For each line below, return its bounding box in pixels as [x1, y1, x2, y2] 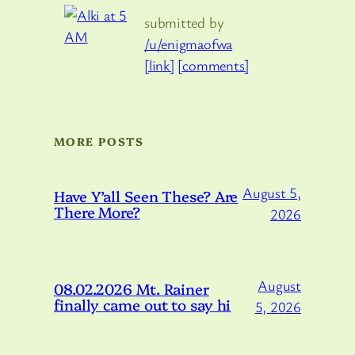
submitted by [144, 13, 224, 32]
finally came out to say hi [54, 293, 231, 315]
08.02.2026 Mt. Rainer [54, 277, 209, 299]
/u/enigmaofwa [144, 34, 233, 54]
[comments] [177, 55, 250, 75]
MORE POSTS [54, 133, 143, 150]
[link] [144, 55, 174, 75]
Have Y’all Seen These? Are [54, 185, 239, 206]
